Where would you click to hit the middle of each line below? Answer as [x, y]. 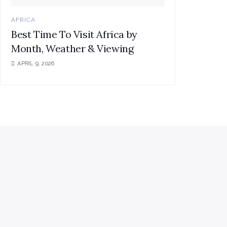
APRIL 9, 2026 [35, 64]
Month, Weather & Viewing [72, 49]
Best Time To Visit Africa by [74, 34]
